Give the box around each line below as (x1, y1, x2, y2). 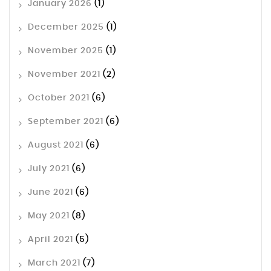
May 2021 (28, 212, 70, 221)
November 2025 (28, 47, 103, 56)
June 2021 (28, 188, 73, 197)
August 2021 (28, 141, 83, 150)
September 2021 (28, 117, 103, 126)
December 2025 (28, 23, 104, 32)
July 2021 (28, 165, 70, 174)
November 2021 (28, 70, 100, 79)
